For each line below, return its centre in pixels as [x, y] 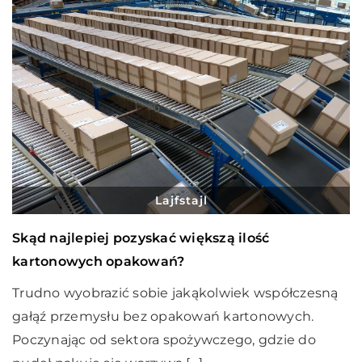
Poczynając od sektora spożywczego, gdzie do [164, 340]
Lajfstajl [181, 200]
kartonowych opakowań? [99, 261]
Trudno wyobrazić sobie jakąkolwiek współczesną [175, 293]
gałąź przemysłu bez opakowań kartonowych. [163, 316]
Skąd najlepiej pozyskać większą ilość [141, 238]
